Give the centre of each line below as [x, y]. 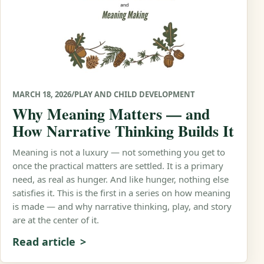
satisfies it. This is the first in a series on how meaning [121, 192]
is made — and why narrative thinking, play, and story [122, 206]
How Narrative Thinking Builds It [123, 131]
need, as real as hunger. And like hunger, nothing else [121, 179]
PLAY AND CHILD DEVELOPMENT [135, 94]
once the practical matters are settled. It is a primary [118, 165]
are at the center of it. [56, 220]
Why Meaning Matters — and [111, 113]
